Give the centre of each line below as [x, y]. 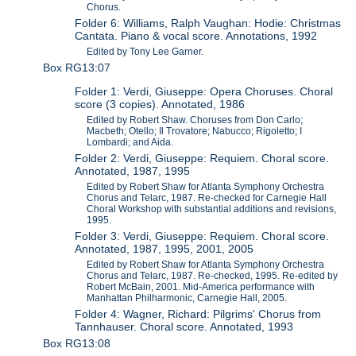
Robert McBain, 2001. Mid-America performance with [201, 287]
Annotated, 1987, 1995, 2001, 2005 [164, 249]
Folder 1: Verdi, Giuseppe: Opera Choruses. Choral [204, 92]
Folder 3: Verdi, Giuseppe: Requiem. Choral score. [202, 236]
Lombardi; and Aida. [130, 143]
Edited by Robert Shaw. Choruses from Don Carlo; [195, 120]
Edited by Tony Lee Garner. [145, 52]
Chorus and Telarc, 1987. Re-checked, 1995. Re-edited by [213, 276]
